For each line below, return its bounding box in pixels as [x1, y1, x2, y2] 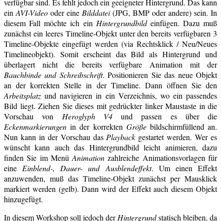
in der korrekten [67, 121, 126, 132]
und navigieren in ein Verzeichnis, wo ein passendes [41, 90, 217, 101]
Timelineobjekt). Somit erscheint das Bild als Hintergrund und [4, 48, 217, 59]
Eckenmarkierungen [4, 121, 67, 132]
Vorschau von [4, 110, 62, 121]
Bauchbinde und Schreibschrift [4, 69, 103, 80]
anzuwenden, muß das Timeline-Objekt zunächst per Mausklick [4, 173, 217, 184]
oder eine [48, 7, 82, 18]
